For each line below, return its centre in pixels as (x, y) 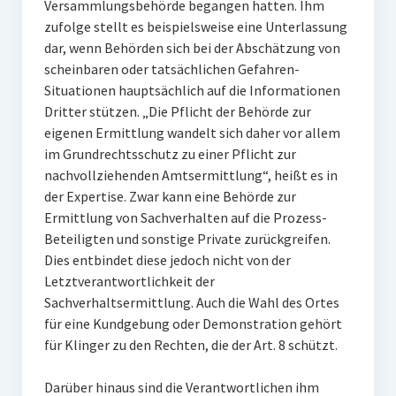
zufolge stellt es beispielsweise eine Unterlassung (195, 27)
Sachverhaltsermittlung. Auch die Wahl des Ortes (191, 302)
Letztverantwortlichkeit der (129, 281)
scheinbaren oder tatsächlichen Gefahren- (171, 69)
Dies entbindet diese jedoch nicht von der (167, 260)
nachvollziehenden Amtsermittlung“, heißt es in (190, 175)
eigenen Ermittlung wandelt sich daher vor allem (192, 133)
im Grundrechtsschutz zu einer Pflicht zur (170, 154)
